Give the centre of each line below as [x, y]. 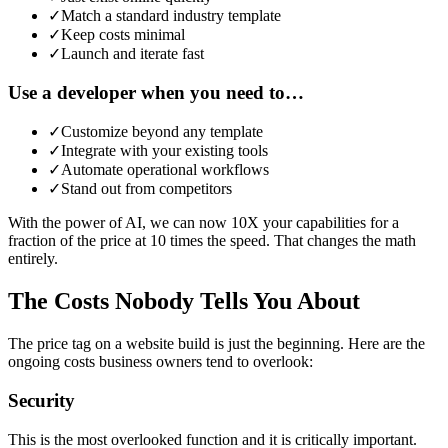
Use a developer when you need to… [156, 92]
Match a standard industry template [171, 15]
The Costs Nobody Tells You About [184, 301]
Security [41, 400]
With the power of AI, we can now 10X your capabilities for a [203, 223]
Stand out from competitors [146, 189]
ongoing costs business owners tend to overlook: [160, 362]
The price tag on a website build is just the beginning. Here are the [216, 344]
